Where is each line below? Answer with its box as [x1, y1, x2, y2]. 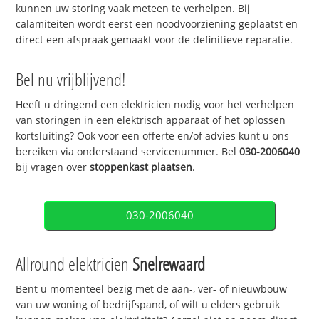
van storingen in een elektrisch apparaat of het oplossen [16, 113, 286, 127]
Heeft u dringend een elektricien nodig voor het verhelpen [16, 97, 295, 111]
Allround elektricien [16, 251, 133, 276]
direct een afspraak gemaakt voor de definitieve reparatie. [16, 32, 293, 46]
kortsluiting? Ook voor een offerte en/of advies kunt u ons [16, 128, 290, 142]
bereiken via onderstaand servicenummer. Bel [16, 144, 240, 158]
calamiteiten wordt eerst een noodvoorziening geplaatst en [16, 16, 298, 31]
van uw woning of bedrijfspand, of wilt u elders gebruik [16, 298, 281, 312]
